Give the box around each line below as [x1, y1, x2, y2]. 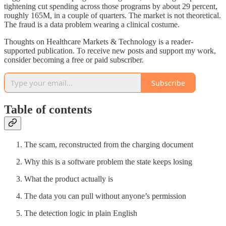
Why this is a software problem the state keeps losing [24, 157, 192, 166]
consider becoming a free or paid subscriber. [4, 55, 144, 65]
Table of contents [4, 103, 92, 117]
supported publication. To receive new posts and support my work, [4, 46, 216, 55]
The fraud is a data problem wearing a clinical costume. [4, 20, 180, 29]
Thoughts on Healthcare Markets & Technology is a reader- [4, 37, 193, 46]
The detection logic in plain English [24, 209, 137, 218]
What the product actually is [24, 175, 113, 184]
